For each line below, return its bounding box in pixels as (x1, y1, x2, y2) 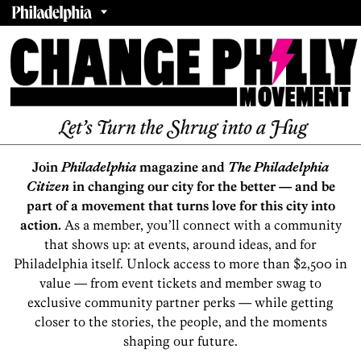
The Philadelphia (228, 159, 329, 175)
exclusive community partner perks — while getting (27, 294, 334, 310)
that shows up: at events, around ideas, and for (44, 236, 317, 252)
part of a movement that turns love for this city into (26, 197, 335, 214)
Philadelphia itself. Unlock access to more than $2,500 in (14, 255, 347, 272)
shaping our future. (123, 333, 238, 349)
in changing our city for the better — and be (68, 178, 335, 194)
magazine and (136, 159, 228, 175)
